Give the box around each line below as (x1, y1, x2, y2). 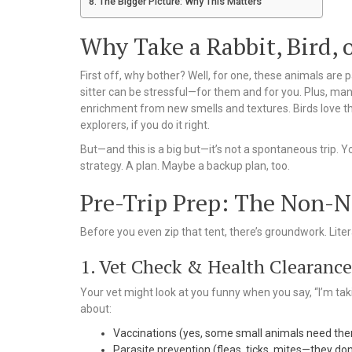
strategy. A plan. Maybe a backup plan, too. (80, 159, 290, 173)
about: (80, 302, 112, 316)
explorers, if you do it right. (80, 119, 210, 132)
